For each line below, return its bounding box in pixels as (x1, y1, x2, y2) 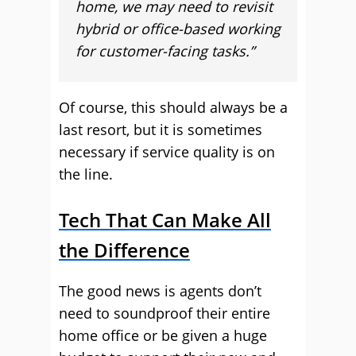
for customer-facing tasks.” (75, 41, 254, 60)
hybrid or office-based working (75, 19, 281, 38)
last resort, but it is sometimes (59, 120, 262, 139)
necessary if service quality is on (59, 142, 275, 161)
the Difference (59, 237, 190, 263)
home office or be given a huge (59, 326, 267, 345)
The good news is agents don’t (59, 281, 261, 300)
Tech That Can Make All (59, 207, 271, 233)
